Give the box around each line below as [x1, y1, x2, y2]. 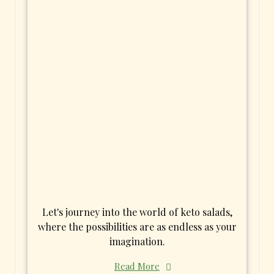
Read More [114, 259, 160, 272]
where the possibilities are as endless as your [37, 220, 237, 233]
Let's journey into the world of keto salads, [42, 205, 232, 218]
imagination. [109, 234, 165, 248]
